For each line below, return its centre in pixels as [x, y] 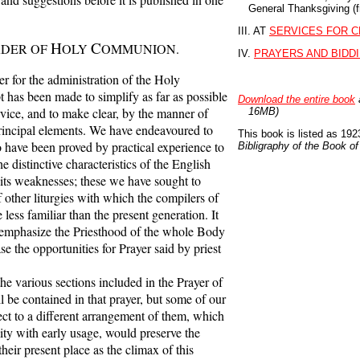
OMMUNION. [140, 48]
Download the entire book [297, 99]
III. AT [254, 31]
